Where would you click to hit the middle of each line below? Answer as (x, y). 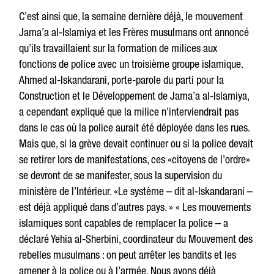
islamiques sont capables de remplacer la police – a (124, 223)
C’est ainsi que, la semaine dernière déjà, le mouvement (131, 16)
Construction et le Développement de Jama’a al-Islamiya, (134, 96)
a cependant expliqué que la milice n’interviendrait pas (129, 112)
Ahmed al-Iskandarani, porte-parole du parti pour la (122, 80)
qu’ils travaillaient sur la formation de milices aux (118, 48)
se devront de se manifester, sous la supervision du (121, 175)
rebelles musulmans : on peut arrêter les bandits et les (128, 255)
